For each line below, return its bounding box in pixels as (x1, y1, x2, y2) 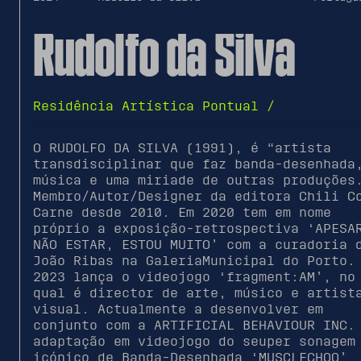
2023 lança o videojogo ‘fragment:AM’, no (32, 269, 355, 285)
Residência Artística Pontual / (32, 98, 275, 114)
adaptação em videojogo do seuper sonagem (32, 334, 355, 350)
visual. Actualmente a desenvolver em (32, 301, 323, 317)
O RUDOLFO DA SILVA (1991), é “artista (32, 140, 331, 156)
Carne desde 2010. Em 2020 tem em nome (32, 205, 331, 221)
